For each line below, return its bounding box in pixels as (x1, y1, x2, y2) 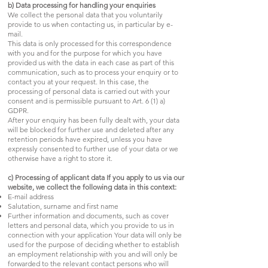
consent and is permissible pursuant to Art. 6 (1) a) (8, 96, 165, 105)
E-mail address (8, 191, 54, 201)
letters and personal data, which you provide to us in (8, 220, 174, 230)
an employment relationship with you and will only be (8, 249, 178, 258)
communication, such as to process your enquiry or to (8, 67, 178, 77)
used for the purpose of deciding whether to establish (8, 239, 179, 249)
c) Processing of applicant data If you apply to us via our (8, 172, 184, 182)
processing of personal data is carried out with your (8, 86, 170, 96)
